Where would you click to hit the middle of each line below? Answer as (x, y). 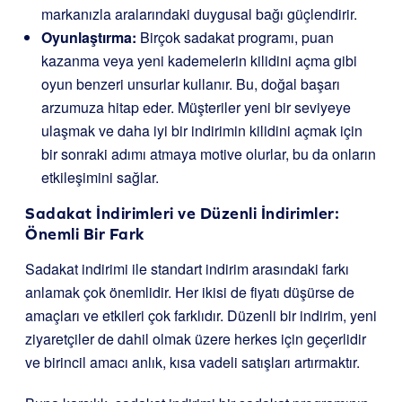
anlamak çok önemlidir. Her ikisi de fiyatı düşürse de (190, 292)
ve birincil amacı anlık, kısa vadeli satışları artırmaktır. (192, 362)
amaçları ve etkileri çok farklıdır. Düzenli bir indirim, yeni (201, 315)
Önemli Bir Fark (85, 234)
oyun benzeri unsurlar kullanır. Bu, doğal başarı (191, 84)
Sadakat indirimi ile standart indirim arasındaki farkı (187, 269)
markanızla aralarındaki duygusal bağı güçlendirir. (199, 14)
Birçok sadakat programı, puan (235, 37)
